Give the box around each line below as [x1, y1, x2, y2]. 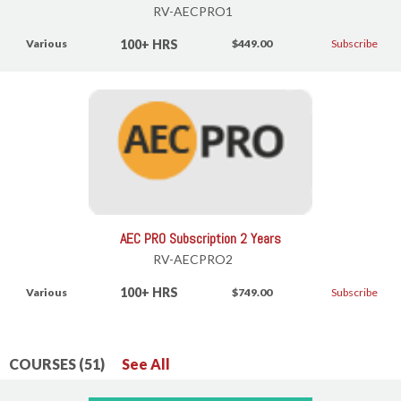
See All [122, 355, 170, 373]
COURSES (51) [9, 355, 107, 373]
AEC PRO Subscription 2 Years [120, 229, 281, 249]
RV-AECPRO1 [153, 3, 233, 19]
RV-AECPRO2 [153, 252, 233, 268]
